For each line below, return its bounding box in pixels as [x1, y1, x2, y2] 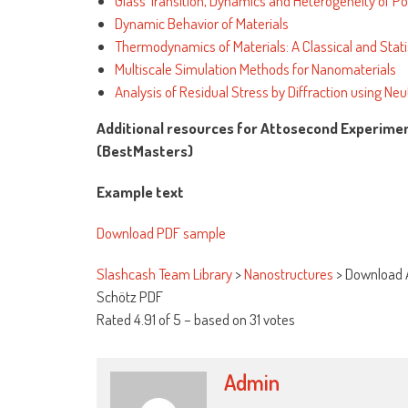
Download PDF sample [97, 223, 226, 243]
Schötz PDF [97, 287, 163, 307]
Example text [97, 182, 184, 202]
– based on [181, 310, 250, 330]
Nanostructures [244, 264, 333, 284]
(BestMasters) [97, 141, 193, 161]
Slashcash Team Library [97, 264, 232, 284]
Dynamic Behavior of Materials [115, 14, 289, 34]
